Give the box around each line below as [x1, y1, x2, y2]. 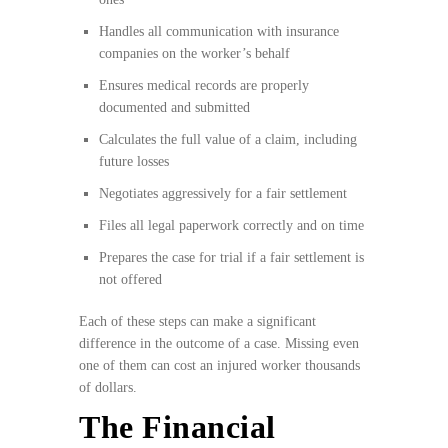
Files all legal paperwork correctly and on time [99, 218, 364, 234]
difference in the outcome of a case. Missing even [79, 336, 359, 352]
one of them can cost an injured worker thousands [79, 358, 360, 374]
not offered [99, 272, 162, 288]
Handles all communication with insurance [99, 24, 339, 40]
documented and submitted [99, 100, 250, 116]
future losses [99, 154, 169, 170]
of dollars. [79, 380, 137, 396]
